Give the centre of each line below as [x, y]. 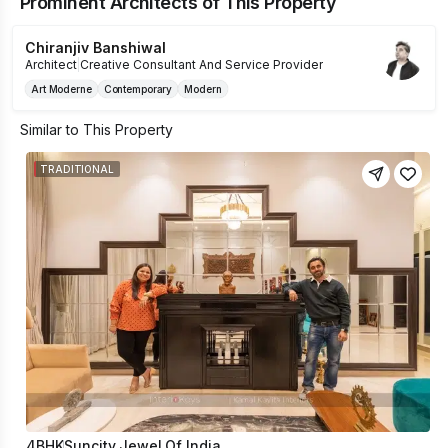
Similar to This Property [96, 129]
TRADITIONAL [77, 168]
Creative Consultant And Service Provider [201, 64]
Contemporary [138, 89]
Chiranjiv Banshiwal [95, 47]
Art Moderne [61, 89]
